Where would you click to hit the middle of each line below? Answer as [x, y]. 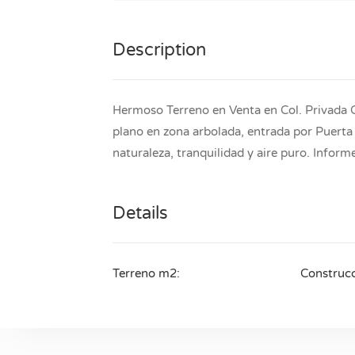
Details [140, 213]
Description [159, 50]
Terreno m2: [146, 273]
